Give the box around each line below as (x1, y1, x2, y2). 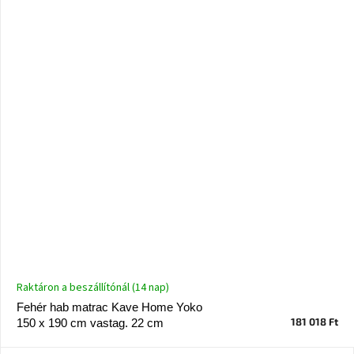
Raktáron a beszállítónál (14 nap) (17, 280, 169, 296)
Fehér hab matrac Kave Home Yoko (17, 300, 202, 314)
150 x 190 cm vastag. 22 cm (17, 316, 164, 330)
